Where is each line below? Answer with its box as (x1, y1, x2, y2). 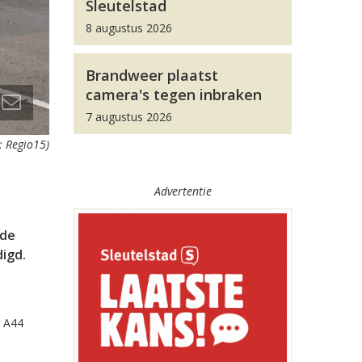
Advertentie (154, 183, 212, 199)
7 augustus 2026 (86, 109, 172, 124)
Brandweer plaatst (86, 65, 218, 85)
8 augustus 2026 (86, 20, 172, 36)
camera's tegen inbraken (86, 85, 262, 104)
